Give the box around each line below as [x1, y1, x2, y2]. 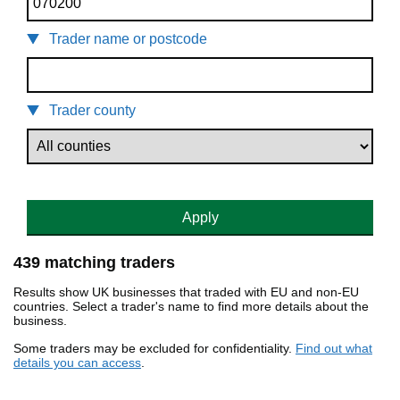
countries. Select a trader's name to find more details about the [13, 299, 369, 314]
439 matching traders [13, 254, 175, 272]
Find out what [296, 341, 372, 356]
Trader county [49, 103, 136, 119]
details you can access [13, 355, 141, 371]
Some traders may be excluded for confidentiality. [13, 341, 296, 356]
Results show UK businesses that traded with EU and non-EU [13, 285, 359, 300]
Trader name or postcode [49, 31, 207, 47]
